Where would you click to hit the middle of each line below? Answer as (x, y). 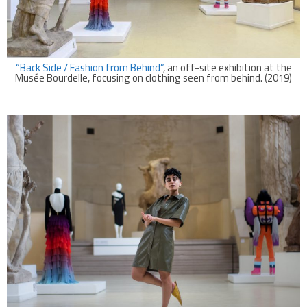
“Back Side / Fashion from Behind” (89, 67)
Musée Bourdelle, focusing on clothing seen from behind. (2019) (153, 77)
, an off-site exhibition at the (227, 67)
